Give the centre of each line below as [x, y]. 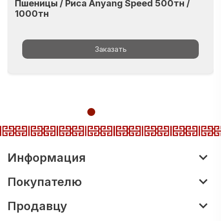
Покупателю [45, 182]
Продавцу [37, 206]
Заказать [110, 49]
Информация [47, 158]
